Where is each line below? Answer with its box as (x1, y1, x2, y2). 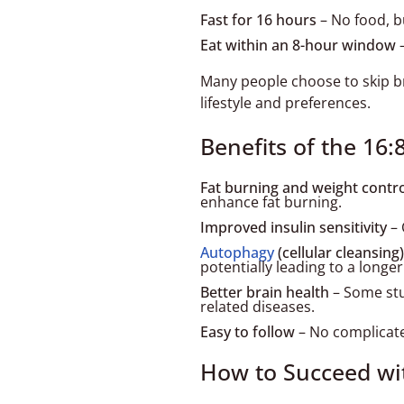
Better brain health (200, 282, 329, 302)
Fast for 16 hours (200, 10, 317, 30)
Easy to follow (200, 322, 295, 342)
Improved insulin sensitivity (200, 217, 387, 237)
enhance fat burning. (200, 192, 342, 212)
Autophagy (200, 243, 274, 262)
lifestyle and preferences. (200, 93, 371, 113)
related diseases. (200, 297, 315, 317)
